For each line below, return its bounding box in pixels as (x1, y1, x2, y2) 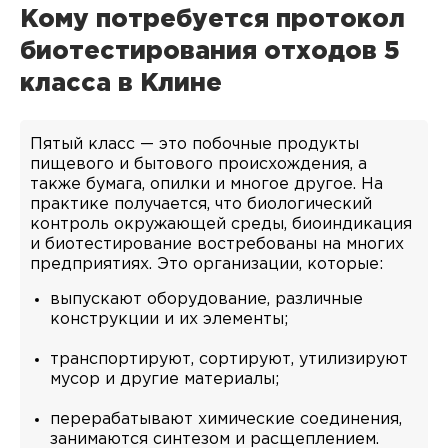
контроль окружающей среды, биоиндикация (30, 216, 412, 232)
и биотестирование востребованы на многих (30, 236, 404, 252)
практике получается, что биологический (30, 196, 372, 212)
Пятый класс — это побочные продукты (30, 136, 359, 152)
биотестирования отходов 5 (20, 40, 400, 63)
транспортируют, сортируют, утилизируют (50, 351, 408, 367)
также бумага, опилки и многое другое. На (30, 176, 383, 192)
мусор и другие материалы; (50, 371, 279, 387)
